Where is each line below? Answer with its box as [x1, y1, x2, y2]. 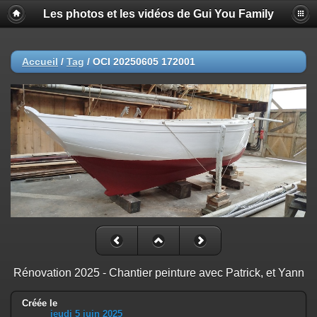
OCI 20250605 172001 [93, 56, 195, 67]
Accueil [22, 56, 58, 67]
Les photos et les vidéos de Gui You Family [43, 8, 274, 20]
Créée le [22, 298, 57, 309]
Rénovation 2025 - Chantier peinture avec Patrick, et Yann [13, 267, 304, 279]
